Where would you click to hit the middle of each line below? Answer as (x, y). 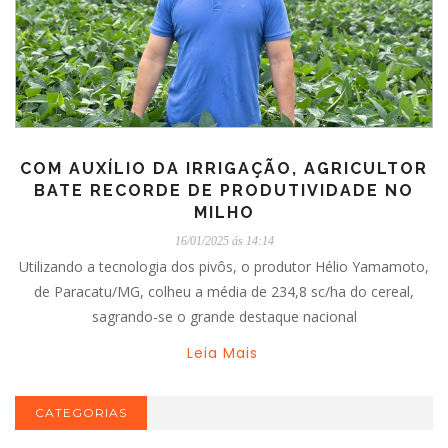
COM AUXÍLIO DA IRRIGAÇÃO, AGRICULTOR (224, 169)
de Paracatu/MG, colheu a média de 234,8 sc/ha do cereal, (224, 292)
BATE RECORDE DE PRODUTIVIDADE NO (224, 191)
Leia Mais (222, 353)
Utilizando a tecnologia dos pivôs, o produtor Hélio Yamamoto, (224, 267)
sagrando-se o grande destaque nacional (224, 317)
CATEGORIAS (81, 413)
